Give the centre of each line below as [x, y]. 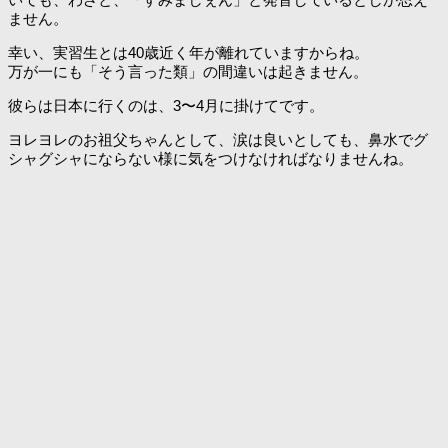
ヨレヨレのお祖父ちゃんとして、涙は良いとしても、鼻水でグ [218, 139]
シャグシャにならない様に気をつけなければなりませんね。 [210, 158]
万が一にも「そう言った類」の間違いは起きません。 [188, 71]
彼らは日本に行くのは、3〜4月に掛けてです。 [166, 105]
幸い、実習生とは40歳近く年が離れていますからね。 [188, 52]
